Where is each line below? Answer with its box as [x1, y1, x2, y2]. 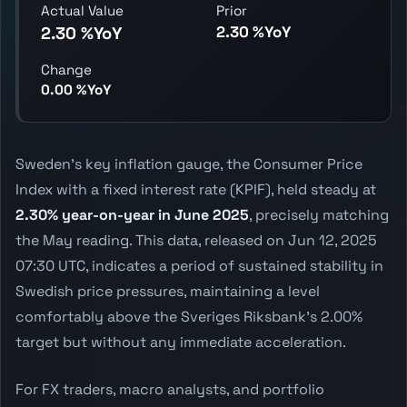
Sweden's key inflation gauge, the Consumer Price [15, 154, 362, 174]
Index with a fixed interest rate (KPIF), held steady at [15, 179, 376, 199]
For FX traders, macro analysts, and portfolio [15, 379, 324, 399]
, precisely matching [249, 204, 389, 224]
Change [41, 60, 92, 78]
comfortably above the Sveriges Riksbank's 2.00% [15, 306, 362, 326]
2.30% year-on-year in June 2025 [15, 204, 249, 224]
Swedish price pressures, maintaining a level [15, 281, 320, 301]
